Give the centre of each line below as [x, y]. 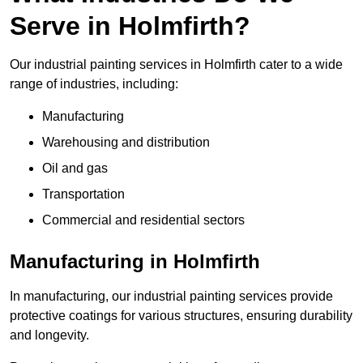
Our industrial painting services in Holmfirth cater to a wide [176, 65]
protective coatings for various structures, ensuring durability [181, 316]
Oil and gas [75, 169]
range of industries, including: [94, 84]
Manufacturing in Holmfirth [135, 262]
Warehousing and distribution [126, 143]
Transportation [83, 194]
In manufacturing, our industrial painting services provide [171, 297]
